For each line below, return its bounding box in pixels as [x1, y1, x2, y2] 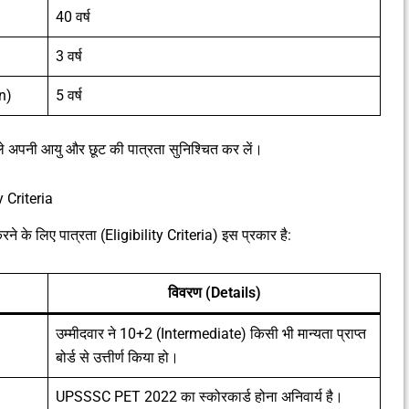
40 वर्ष [56, 7, 90, 26]
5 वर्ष [56, 86, 82, 104]
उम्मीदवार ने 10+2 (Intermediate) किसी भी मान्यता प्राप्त [56, 325, 366, 343]
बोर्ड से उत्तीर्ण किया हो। [56, 349, 179, 367]
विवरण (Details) [167, 284, 261, 302]
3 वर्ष [56, 47, 82, 65]
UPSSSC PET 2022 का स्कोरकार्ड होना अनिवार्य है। [56, 388, 343, 406]
